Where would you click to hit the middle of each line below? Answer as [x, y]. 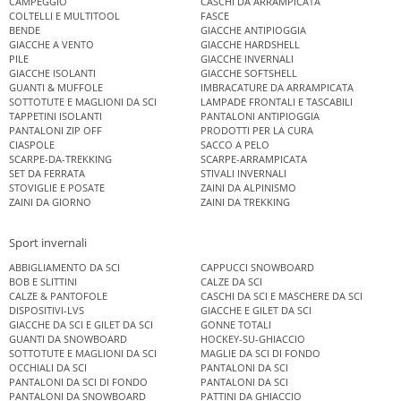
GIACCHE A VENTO [51, 45]
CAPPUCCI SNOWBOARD [257, 267]
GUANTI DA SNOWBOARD [68, 338]
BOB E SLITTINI [43, 281]
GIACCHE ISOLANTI [52, 73]
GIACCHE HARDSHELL [250, 45]
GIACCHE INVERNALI [247, 59]
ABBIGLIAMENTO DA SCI [64, 267]
